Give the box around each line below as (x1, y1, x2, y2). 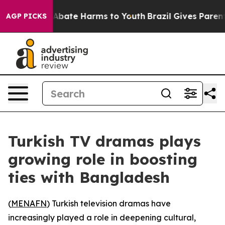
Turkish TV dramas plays (8, 132, 201, 151)
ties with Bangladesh (8, 168, 170, 187)
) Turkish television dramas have (47, 198, 171, 208)
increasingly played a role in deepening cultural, (8, 212, 196, 222)
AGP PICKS (6, 12, 47, 21)
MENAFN (11, 198, 47, 208)
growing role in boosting (8, 150, 197, 169)
